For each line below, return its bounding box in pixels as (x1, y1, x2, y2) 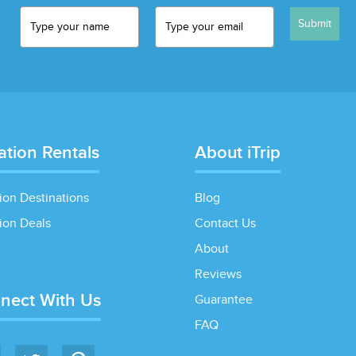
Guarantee (194, 292, 253, 308)
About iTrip (194, 142, 281, 164)
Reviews (194, 267, 242, 282)
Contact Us (194, 216, 256, 231)
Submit (298, 17, 332, 30)
